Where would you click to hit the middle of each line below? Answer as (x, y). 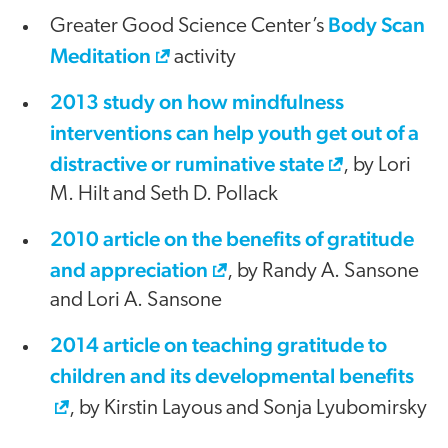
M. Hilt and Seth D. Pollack (164, 195)
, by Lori (377, 166)
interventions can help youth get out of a (234, 133)
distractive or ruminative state (187, 164)
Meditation (100, 56)
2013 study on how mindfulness (197, 102)
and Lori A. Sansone (136, 301)
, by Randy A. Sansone (323, 272)
